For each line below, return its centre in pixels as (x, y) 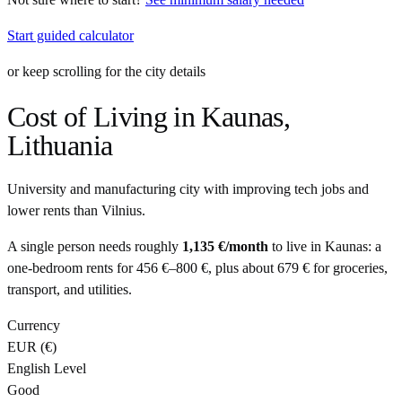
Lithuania (60, 145)
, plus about (241, 268)
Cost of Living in (105, 116)
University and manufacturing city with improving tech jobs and (188, 189)
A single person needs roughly (93, 247)
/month (247, 247)
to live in (297, 247)
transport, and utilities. (70, 290)
